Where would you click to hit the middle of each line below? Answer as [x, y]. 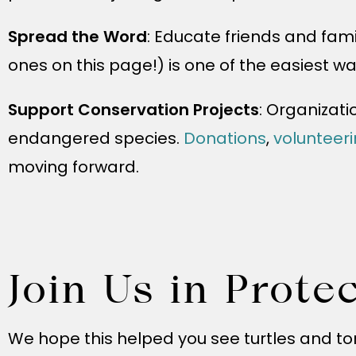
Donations [225, 138]
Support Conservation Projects [133, 110]
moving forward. [74, 167]
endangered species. [96, 138]
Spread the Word [77, 37]
